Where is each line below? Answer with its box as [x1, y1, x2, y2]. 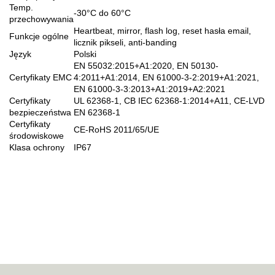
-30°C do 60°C [74, 7, 131, 18]
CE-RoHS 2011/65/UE [74, 124, 159, 134]
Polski [74, 48, 96, 59]
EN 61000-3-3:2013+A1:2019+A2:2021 [74, 83, 225, 94]
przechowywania [9, 14, 74, 24]
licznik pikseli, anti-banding [74, 37, 177, 47]
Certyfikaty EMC [9, 72, 72, 82]
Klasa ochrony [9, 142, 64, 152]
